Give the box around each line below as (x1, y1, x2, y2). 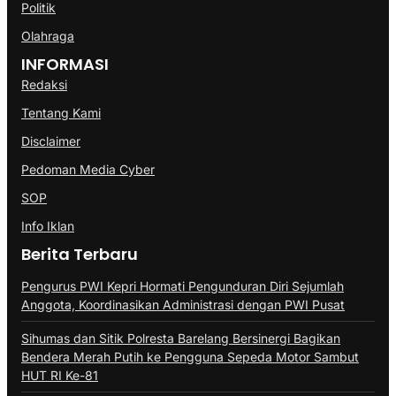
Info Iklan (21, 218, 74, 234)
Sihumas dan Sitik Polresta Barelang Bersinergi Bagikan (21, 331, 340, 346)
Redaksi (21, 77, 67, 93)
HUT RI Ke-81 (21, 368, 98, 384)
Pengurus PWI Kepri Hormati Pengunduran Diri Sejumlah (21, 278, 344, 294)
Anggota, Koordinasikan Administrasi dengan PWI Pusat (21, 297, 345, 313)
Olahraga (21, 28, 74, 44)
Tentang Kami (21, 105, 101, 121)
